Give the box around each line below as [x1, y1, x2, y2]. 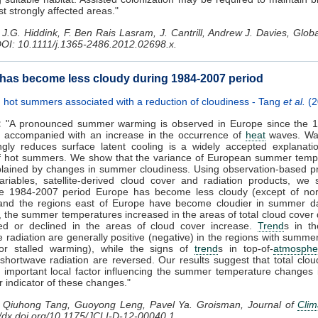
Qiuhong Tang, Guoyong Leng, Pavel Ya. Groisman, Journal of [2, 298, 298, 310]
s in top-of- [218, 242, 274, 254]
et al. [283, 95, 305, 107]
